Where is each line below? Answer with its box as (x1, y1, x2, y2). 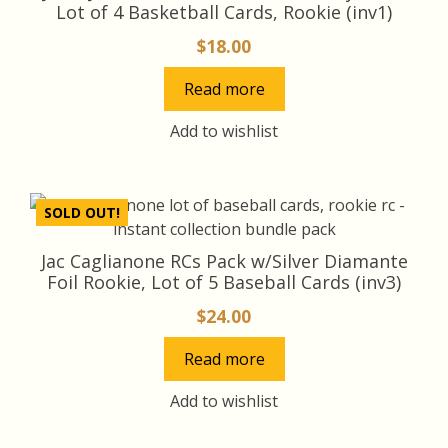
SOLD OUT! (44, 202, 120, 222)
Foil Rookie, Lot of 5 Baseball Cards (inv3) (47, 269, 401, 294)
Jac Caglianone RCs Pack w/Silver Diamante (40, 248, 408, 273)
